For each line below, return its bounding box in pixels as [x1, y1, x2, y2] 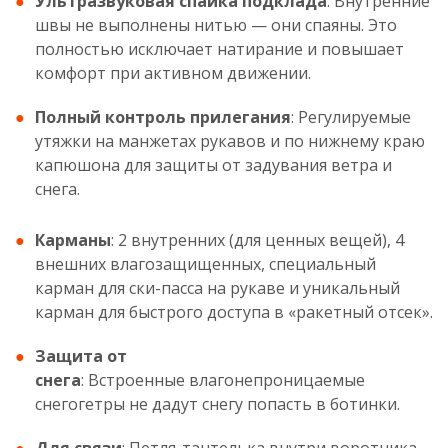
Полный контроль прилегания [35, 106, 291, 128]
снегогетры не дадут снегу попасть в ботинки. [35, 393, 400, 415]
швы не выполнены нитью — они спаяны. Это [35, 14, 397, 36]
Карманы [35, 229, 111, 251]
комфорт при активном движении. [35, 62, 311, 84]
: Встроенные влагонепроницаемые [81, 369, 365, 391]
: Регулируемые [291, 106, 411, 128]
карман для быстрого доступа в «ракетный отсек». [35, 301, 433, 323]
